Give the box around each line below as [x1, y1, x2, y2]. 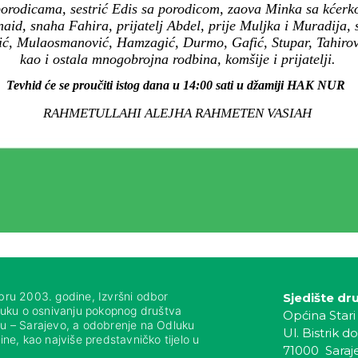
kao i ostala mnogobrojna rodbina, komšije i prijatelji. [19, 51, 336, 68]
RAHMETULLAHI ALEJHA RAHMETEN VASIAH [43, 105, 312, 121]
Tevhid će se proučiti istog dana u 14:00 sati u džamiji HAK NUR [6, 78, 348, 93]
